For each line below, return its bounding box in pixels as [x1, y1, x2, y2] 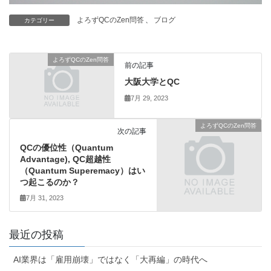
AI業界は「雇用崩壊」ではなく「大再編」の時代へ [13, 255, 207, 265]
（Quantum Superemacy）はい [19, 165, 145, 175]
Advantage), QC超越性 [19, 154, 111, 164]
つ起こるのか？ [19, 177, 79, 187]
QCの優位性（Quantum [19, 142, 113, 152]
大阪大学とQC [125, 77, 180, 87]
